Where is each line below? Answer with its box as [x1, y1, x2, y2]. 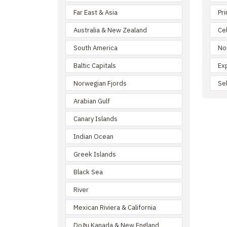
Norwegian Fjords [73, 79, 127, 88]
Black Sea [73, 167, 103, 176]
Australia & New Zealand [73, 25, 147, 34]
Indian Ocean [73, 132, 113, 141]
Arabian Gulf [73, 96, 110, 105]
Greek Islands [73, 149, 116, 159]
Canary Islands [73, 114, 118, 123]
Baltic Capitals [73, 61, 116, 70]
